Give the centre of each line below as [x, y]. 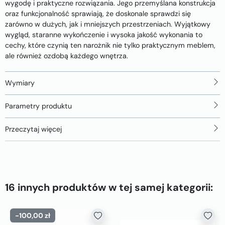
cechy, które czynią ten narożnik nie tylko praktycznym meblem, [110, 45]
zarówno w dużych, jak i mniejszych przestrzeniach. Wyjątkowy [108, 24]
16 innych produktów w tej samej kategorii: [109, 187]
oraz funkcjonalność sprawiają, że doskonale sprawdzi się [98, 13]
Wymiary [20, 83]
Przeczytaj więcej [33, 129]
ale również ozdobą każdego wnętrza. [67, 55]
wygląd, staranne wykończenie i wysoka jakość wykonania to [104, 34]
